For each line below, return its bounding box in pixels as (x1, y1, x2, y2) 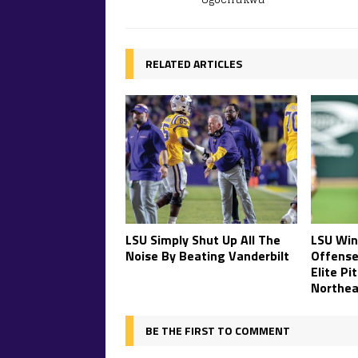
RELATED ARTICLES (145, 54, 242, 72)
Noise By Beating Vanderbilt (125, 246, 289, 266)
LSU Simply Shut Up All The (125, 230, 280, 250)
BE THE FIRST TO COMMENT (145, 322, 290, 340)
